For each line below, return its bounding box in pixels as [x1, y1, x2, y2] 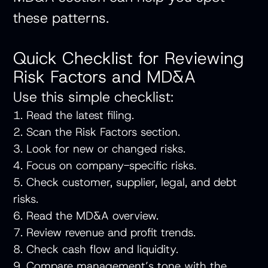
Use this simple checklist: [13, 87, 174, 106]
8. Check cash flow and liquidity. [13, 242, 186, 257]
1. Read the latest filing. [13, 108, 142, 123]
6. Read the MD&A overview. [13, 208, 166, 224]
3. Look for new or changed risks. [13, 141, 193, 157]
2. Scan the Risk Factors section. [13, 124, 188, 140]
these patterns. [13, 8, 109, 28]
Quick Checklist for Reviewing [13, 47, 245, 70]
